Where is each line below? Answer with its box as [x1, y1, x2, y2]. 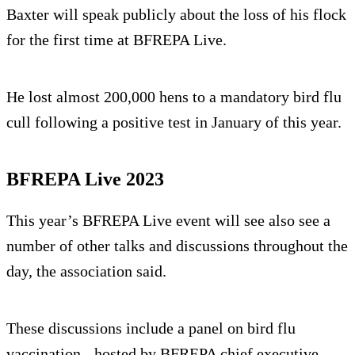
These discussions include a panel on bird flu [6, 319, 296, 337]
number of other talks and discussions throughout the [6, 236, 348, 254]
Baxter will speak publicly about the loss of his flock [6, 5, 346, 23]
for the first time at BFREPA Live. [6, 30, 227, 48]
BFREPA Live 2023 [6, 168, 164, 189]
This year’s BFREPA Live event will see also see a [6, 211, 330, 229]
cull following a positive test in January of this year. [6, 113, 342, 131]
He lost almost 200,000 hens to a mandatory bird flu [6, 87, 342, 105]
